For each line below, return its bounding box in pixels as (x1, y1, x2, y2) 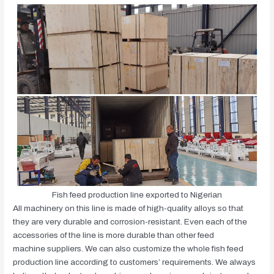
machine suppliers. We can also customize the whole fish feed (13, 243, 244, 253)
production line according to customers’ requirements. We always (13, 257, 256, 267)
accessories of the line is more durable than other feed (13, 230, 215, 240)
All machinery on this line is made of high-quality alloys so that (13, 203, 244, 213)
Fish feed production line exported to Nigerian (52, 190, 222, 199)
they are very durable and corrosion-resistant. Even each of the (13, 217, 248, 226)
